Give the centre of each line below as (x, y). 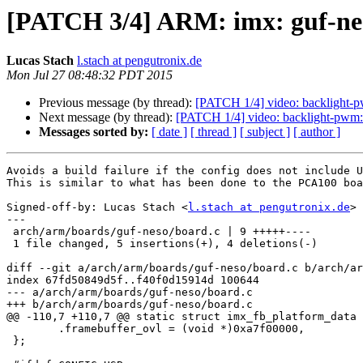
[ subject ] (265, 132)
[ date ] (169, 132)
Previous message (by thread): (117, 103)
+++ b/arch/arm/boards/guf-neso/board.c (130, 305)
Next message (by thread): (107, 117)
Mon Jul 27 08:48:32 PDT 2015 (90, 75)
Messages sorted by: (94, 132)
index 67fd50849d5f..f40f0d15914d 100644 (133, 280)
